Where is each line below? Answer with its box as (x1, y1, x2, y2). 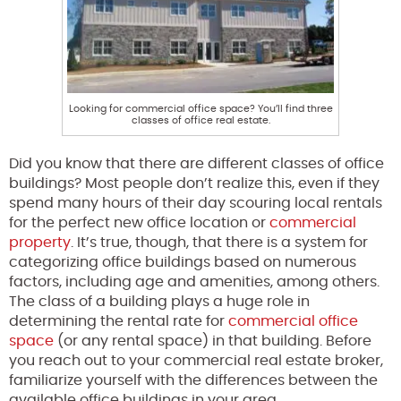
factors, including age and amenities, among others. (9, 274, 380, 289)
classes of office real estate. (131, 115, 270, 125)
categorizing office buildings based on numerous (9, 254, 356, 269)
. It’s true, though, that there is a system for (71, 235, 368, 250)
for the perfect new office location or (9, 215, 269, 230)
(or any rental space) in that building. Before (54, 333, 371, 348)
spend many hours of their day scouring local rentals (9, 195, 382, 210)
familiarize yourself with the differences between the (9, 372, 378, 388)
